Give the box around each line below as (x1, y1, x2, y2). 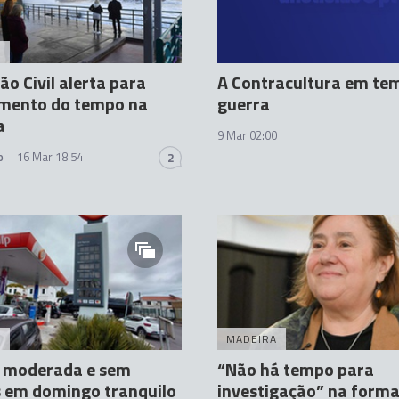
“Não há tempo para (217, 355, 374, 383)
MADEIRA (226, 330, 277, 347)
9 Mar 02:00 (217, 126, 277, 145)
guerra (217, 90, 270, 118)
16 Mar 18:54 (17, 148, 83, 167)
